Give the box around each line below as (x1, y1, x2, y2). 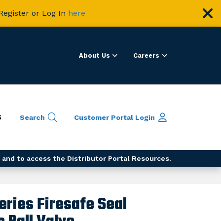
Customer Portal (74, 113, 134, 121)
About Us (78, 52, 110, 60)
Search (20, 113, 45, 121)
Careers (133, 52, 160, 60)
